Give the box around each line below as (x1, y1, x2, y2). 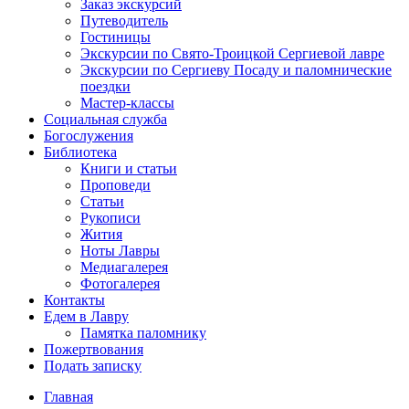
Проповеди (80, 177, 151, 193)
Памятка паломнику (80, 325, 206, 341)
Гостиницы (80, 29, 151, 45)
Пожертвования (44, 341, 143, 357)
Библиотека (44, 144, 117, 160)
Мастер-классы (80, 95, 174, 110)
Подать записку (44, 358, 142, 373)
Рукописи (80, 210, 141, 225)
